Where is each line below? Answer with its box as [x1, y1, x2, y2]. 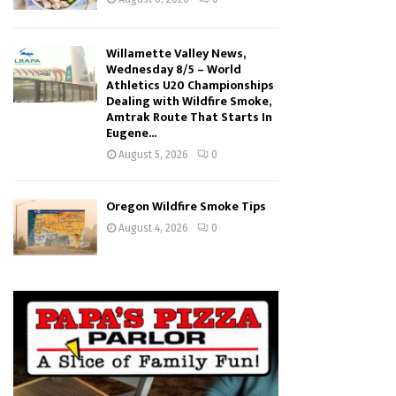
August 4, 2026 [118, 222, 188, 235]
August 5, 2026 [118, 148, 188, 162]
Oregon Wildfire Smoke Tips [106, 196, 266, 217]
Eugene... [106, 123, 156, 144]
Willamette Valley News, [106, 43, 245, 65]
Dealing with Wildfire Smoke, [106, 91, 270, 112]
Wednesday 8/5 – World [106, 59, 241, 80]
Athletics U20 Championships [106, 75, 274, 96]
